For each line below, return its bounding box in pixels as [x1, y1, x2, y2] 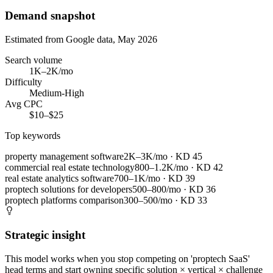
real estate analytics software [5, 172, 114, 183]
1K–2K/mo [29, 65, 73, 76]
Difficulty [5, 76, 42, 87]
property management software [5, 151, 124, 161]
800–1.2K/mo [135, 161, 188, 172]
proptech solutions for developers [5, 183, 132, 194]
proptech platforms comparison [5, 194, 124, 205]
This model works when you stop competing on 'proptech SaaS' [5, 253, 250, 264]
